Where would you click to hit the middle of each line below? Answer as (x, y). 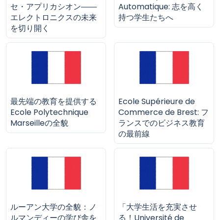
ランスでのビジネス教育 (162, 123)
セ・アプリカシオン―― (54, 7)
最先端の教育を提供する (54, 102)
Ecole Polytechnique (49, 112)
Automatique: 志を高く (161, 7)
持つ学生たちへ (146, 18)
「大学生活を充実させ (158, 207)
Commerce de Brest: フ (164, 112)
